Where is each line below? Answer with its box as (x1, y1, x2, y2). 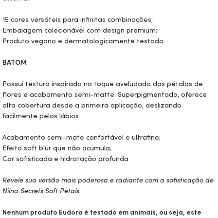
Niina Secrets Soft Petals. (2, 186, 81, 195)
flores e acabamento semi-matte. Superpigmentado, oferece (2, 90, 207, 99)
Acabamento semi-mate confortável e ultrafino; (2, 133, 161, 142)
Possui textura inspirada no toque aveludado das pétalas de (2, 79, 203, 88)
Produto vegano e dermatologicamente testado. (2, 36, 165, 45)
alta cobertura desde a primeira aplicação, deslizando (2, 101, 182, 109)
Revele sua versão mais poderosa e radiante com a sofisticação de (2, 176, 214, 184)
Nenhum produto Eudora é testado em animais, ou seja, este (2, 208, 201, 217)
